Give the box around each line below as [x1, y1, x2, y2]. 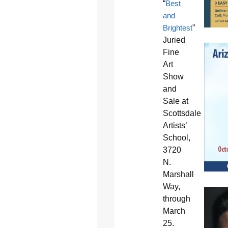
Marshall [162, 169, 194, 179]
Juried [162, 35, 185, 44]
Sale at [162, 96, 188, 105]
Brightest [162, 23, 192, 32]
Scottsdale [162, 108, 201, 118]
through [162, 194, 190, 203]
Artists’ [162, 121, 187, 130]
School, [162, 133, 190, 142]
